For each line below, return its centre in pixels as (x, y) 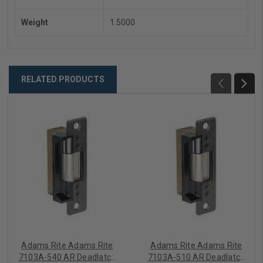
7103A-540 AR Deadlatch (67, 257)
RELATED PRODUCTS (63, 79)
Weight (35, 22)
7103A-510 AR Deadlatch (196, 257)
